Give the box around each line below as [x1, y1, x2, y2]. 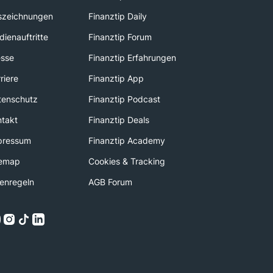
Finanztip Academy [88, 135, 166, 146]
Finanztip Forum [88, 32, 152, 42]
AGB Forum [88, 177, 133, 187]
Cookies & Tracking [88, 156, 166, 166]
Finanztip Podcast [88, 94, 161, 104]
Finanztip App [88, 73, 144, 83]
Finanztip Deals [88, 115, 150, 125]
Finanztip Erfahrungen [88, 52, 177, 63]
